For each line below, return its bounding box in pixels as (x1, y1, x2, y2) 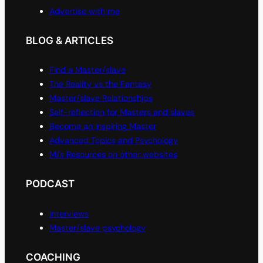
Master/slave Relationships (49, 93, 153, 104)
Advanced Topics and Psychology (49, 135, 178, 146)
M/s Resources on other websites (49, 149, 177, 160)
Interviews (49, 208, 89, 219)
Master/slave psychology (49, 222, 146, 233)
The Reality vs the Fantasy (49, 79, 151, 90)
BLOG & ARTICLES (25, 34, 113, 46)
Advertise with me (49, 5, 120, 16)
